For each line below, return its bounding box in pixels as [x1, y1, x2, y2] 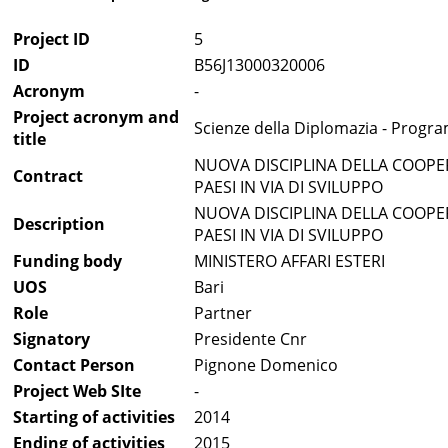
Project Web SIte [13, 380, 141, 403]
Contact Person [13, 354, 135, 377]
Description [13, 213, 105, 236]
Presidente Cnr [194, 328, 307, 351]
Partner [194, 302, 252, 325]
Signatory [13, 328, 90, 351]
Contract [13, 165, 83, 188]
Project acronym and [13, 106, 179, 129]
